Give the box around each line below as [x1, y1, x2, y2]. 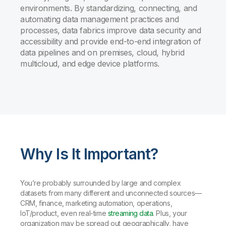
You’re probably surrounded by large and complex [20, 179, 181, 187]
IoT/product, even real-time [20, 209, 108, 217]
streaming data [107, 209, 153, 217]
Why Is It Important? [20, 145, 158, 163]
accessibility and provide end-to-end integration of [20, 36, 201, 46]
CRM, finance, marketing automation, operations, [20, 199, 173, 207]
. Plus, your [153, 209, 187, 217]
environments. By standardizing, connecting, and [20, 3, 197, 13]
